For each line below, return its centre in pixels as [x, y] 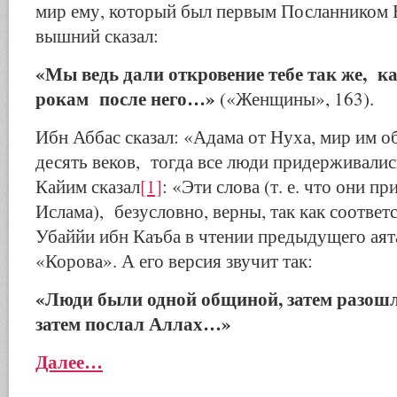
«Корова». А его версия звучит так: [174, 261]
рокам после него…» [128, 98]
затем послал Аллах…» [133, 323]
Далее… [69, 361]
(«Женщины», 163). [297, 98]
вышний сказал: [97, 35]
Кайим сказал [88, 186]
